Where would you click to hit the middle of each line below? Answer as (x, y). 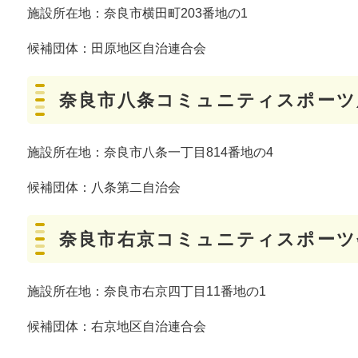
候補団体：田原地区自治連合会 (117, 49)
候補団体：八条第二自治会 (104, 188)
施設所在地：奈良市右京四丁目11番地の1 (147, 292)
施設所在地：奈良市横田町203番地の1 (137, 14)
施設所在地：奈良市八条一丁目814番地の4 (150, 153)
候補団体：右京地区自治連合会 (117, 327)
